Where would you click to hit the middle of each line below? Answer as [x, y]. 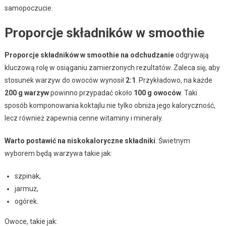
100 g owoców [157, 93]
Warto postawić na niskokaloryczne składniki [80, 140]
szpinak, [27, 176]
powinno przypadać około [91, 93]
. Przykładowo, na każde [174, 80]
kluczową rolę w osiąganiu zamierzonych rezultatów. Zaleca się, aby [112, 67]
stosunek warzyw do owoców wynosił [65, 80]
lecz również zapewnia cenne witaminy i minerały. [83, 118]
